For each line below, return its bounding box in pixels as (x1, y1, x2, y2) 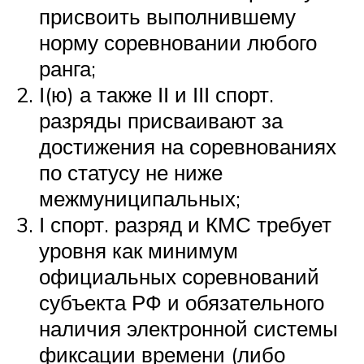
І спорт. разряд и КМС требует (39, 210, 331, 237)
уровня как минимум (39, 236, 238, 263)
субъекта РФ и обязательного (39, 288, 324, 315)
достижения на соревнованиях (39, 132, 336, 159)
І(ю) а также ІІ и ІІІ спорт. (39, 80, 274, 107)
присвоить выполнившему (39, 2, 296, 29)
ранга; (39, 54, 96, 81)
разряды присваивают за (39, 106, 283, 133)
